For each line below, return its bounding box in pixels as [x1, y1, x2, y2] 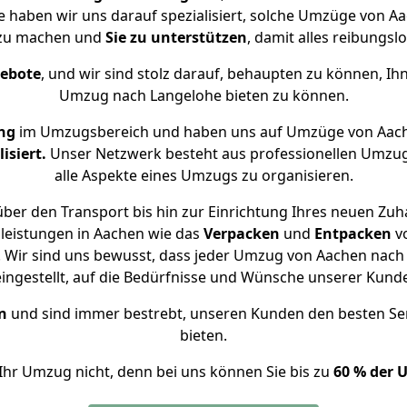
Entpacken [314, 223, 392, 243]
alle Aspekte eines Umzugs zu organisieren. [54, 165, 353, 185]
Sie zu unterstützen [104, 27, 247, 47]
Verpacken [203, 223, 280, 243]
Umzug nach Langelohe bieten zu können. [58, 85, 349, 105]
